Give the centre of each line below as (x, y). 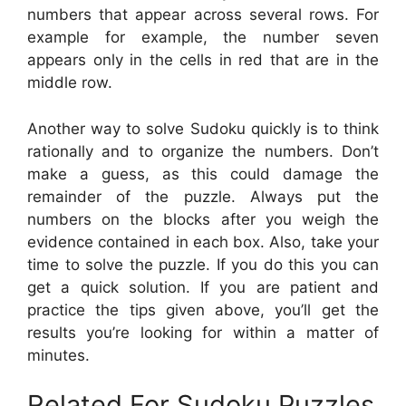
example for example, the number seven (203, 38)
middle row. (70, 83)
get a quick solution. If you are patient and (203, 287)
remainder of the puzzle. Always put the (203, 196)
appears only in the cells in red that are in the (203, 60)
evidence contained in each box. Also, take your (203, 242)
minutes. (58, 355)
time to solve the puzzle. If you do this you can (203, 264)
